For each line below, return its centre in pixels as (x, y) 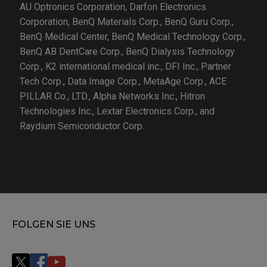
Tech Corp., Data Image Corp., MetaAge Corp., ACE (123, 82)
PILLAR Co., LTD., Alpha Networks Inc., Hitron (112, 97)
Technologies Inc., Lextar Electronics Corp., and (117, 111)
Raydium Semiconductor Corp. (82, 126)
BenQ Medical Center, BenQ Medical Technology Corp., (132, 37)
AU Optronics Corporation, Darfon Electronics (113, 7)
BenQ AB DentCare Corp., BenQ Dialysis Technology (127, 52)
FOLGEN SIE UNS (54, 225)
